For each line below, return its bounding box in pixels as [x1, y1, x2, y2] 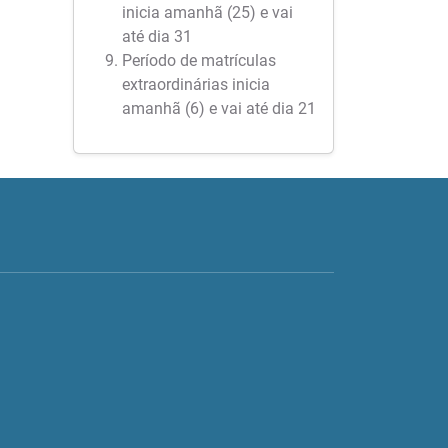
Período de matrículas [122, 51, 276, 70]
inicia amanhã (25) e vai [122, 3, 293, 22]
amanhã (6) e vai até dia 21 [122, 99, 316, 118]
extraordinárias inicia [122, 75, 270, 94]
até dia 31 [122, 27, 192, 46]
